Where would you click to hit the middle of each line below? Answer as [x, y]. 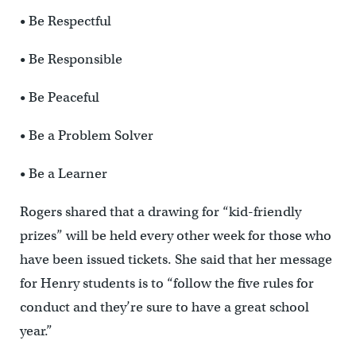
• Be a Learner [63, 174]
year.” [36, 331]
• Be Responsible [71, 60]
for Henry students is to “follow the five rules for [166, 284]
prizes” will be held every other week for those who [175, 236]
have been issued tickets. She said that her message [176, 260]
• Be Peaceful [59, 98]
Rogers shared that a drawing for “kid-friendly [160, 212]
